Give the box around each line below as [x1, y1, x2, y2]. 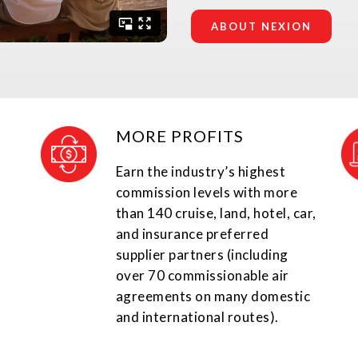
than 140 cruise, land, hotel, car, [115, 205, 316, 222]
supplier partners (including [115, 246, 288, 264]
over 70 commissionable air [115, 267, 289, 284]
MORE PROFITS [115, 126, 244, 146]
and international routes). [115, 308, 279, 326]
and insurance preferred [115, 225, 269, 243]
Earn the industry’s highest [115, 163, 286, 181]
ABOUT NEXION [211, 20, 312, 34]
